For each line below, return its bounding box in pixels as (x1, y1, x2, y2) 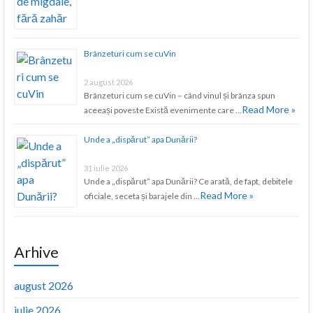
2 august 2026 (83, 77, 133, 87)
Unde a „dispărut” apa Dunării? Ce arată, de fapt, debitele (83, 175, 293, 187)
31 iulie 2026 (83, 163, 128, 173)
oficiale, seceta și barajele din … (83, 190, 200, 201)
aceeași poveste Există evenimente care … (83, 104, 242, 115)
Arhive (13, 242, 59, 261)
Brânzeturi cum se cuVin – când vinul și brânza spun (83, 89, 275, 101)
